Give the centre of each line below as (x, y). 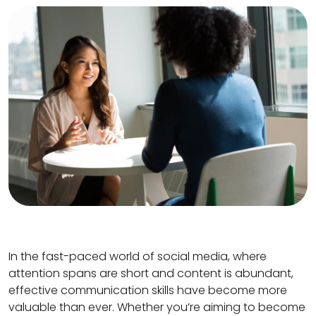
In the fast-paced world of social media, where (138, 256)
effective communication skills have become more (148, 290)
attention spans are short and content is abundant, (151, 273)
